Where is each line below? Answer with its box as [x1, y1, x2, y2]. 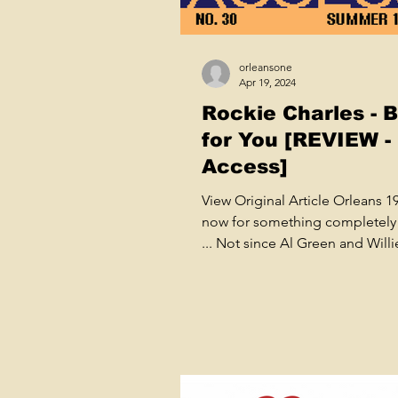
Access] [202, 155, 288, 178]
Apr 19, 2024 [239, 75, 296, 89]
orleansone [239, 60, 292, 74]
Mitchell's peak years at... [202, 255, 358, 273]
